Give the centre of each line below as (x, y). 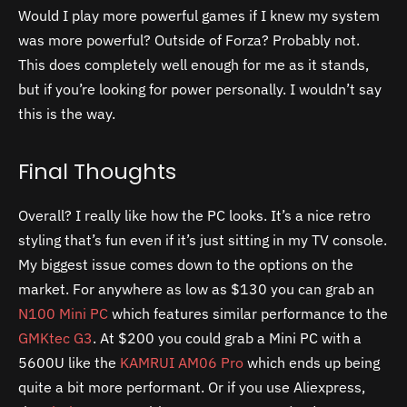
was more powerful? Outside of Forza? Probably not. (189, 40)
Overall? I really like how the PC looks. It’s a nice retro (194, 215)
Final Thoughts (97, 171)
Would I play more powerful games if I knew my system (199, 15)
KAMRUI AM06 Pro (182, 362)
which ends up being (312, 362)
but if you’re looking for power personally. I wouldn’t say (200, 89)
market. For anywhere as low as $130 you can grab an (196, 288)
